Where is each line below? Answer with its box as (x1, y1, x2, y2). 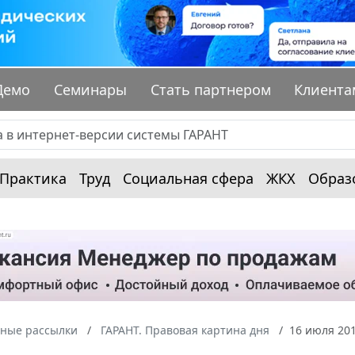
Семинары (54, 80, 128, 100)
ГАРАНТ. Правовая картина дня (101, 323, 269, 338)
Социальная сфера (123, 169, 254, 189)
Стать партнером (150, 80, 271, 100)
